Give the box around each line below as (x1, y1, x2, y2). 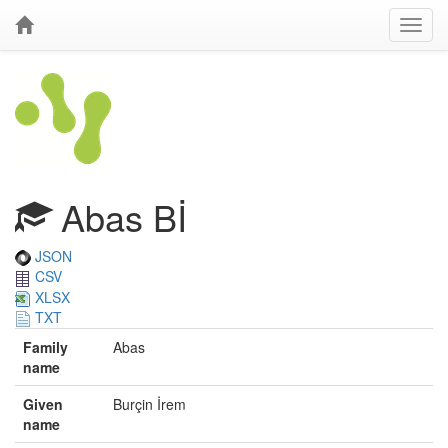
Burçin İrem (113, 394, 186, 415)
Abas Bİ (51, 191, 187, 242)
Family (23, 337, 68, 358)
